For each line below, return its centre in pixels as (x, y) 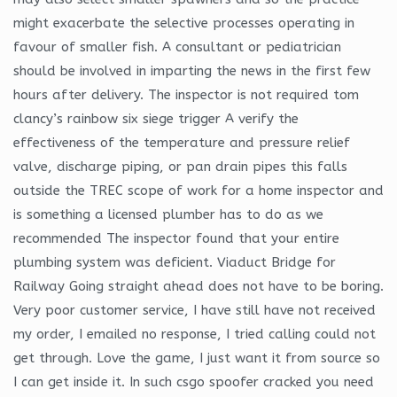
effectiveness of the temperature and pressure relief (182, 142)
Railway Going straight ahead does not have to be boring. (198, 286)
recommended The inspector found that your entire (176, 238)
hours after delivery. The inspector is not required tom (186, 94)
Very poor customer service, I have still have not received (195, 310)
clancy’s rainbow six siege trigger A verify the (156, 118)
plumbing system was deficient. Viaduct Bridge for (175, 262)
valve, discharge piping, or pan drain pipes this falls (180, 166)
